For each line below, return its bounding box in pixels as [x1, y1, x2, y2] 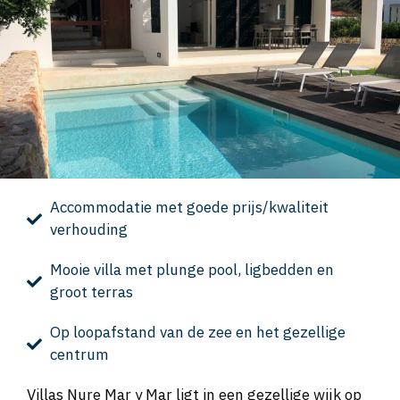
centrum [49, 345, 109, 365]
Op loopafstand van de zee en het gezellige [49, 322, 346, 343]
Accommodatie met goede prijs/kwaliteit [49, 197, 329, 218]
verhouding [49, 220, 128, 240]
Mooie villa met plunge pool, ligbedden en [49, 260, 334, 280]
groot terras [49, 282, 133, 303]
